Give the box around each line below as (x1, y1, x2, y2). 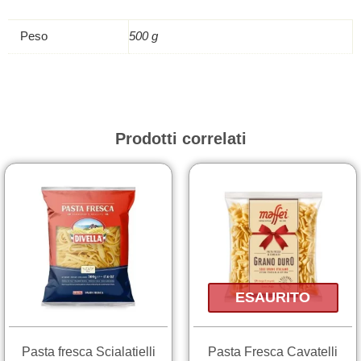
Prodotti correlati (114, 129, 247, 147)
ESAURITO (235, 289, 310, 306)
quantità (65, 18, 107, 31)
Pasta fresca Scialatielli (21, 344, 156, 359)
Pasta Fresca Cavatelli (208, 344, 338, 359)
